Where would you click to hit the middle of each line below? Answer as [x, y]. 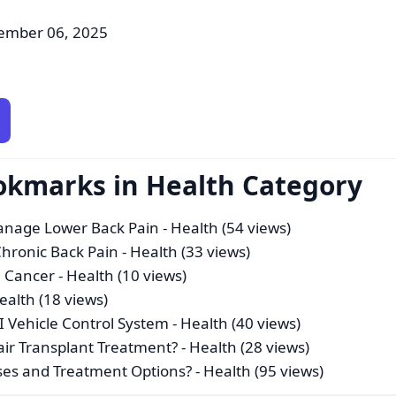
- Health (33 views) [185, 252]
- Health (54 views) [225, 228]
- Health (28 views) [244, 347]
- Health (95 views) [258, 371]
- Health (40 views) [235, 324]
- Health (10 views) [121, 276]
